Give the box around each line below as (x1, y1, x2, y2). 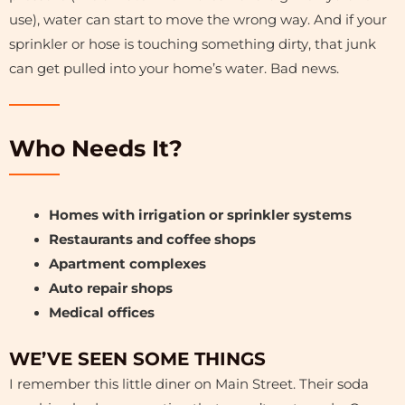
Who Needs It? (9, 135, 183, 163)
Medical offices (48, 305, 155, 322)
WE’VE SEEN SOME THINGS (9, 348, 266, 371)
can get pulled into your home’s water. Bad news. (9, 60, 339, 77)
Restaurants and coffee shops (48, 231, 256, 249)
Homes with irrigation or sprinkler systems (48, 207, 352, 224)
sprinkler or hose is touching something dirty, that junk (9, 35, 376, 52)
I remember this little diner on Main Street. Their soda (9, 376, 369, 393)
